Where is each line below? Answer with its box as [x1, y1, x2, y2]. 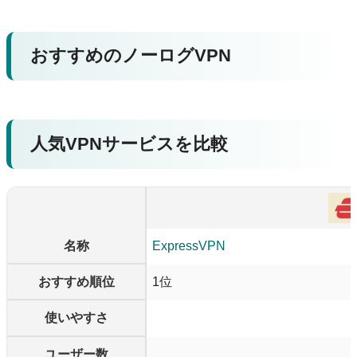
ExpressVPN [152, 238, 226, 253]
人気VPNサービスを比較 [29, 133, 228, 154]
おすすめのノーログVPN [29, 45, 231, 66]
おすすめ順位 [37, 274, 115, 288]
